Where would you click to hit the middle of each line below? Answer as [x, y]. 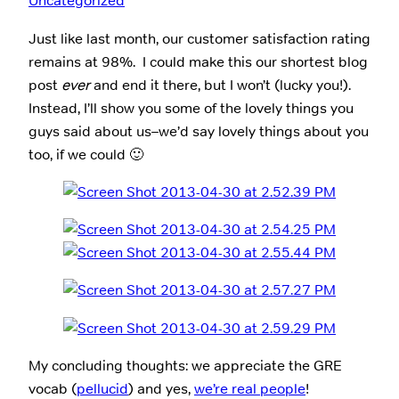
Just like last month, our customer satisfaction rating [199, 38]
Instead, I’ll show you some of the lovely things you [191, 108]
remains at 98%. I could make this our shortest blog [198, 61]
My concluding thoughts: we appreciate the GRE [185, 366]
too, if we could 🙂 [86, 154]
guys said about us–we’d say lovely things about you [199, 131]
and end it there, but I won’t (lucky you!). [222, 85]
